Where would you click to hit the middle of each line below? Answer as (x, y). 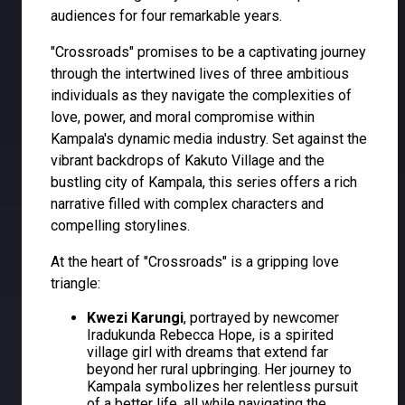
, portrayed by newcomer (261, 318)
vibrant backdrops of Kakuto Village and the (188, 161)
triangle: (75, 284)
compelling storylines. (120, 226)
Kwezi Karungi (135, 318)
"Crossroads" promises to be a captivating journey (208, 52)
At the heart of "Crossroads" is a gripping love (195, 262)
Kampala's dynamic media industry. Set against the (209, 139)
